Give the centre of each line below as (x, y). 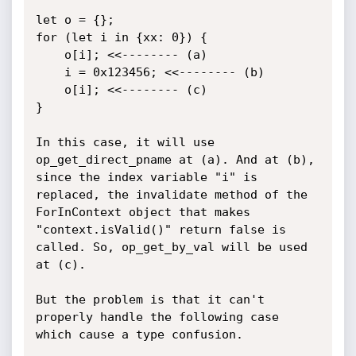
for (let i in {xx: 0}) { (121, 37)
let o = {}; (75, 20)
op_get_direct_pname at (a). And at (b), (175, 160)
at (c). (60, 265)
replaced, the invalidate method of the (171, 195)
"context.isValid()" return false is (161, 230)
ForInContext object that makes (143, 212)
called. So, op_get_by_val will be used (171, 247)
